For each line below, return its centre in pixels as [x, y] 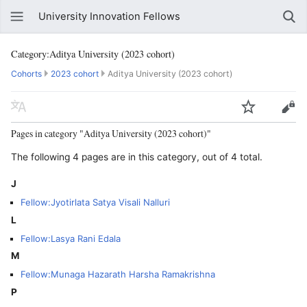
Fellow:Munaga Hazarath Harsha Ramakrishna [118, 274]
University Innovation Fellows [109, 16]
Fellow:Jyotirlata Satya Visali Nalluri [95, 202]
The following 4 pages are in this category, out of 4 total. [137, 157]
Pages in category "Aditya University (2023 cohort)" [111, 133]
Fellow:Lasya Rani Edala [70, 238]
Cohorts [26, 74]
